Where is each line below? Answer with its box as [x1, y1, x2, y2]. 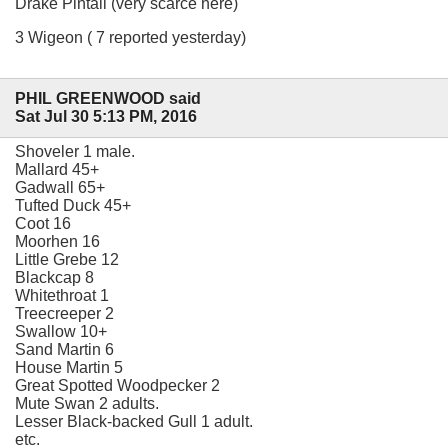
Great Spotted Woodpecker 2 [15, 377, 220, 395]
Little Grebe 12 [15, 251, 119, 269]
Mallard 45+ [15, 161, 99, 179]
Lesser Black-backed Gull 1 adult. [15, 413, 253, 431]
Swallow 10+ [15, 323, 107, 341]
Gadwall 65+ [15, 179, 105, 197]
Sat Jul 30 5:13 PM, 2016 [15, 108, 197, 126]
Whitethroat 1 [15, 287, 109, 305]
